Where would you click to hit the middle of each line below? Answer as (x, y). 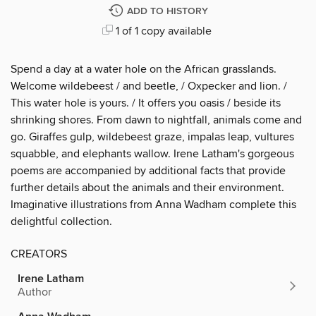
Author (35, 292)
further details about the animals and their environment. (147, 187)
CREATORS (39, 254)
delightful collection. (61, 221)
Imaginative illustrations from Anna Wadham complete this (153, 204)
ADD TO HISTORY (167, 11)
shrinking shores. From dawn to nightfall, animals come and (156, 120)
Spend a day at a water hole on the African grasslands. (144, 69)
